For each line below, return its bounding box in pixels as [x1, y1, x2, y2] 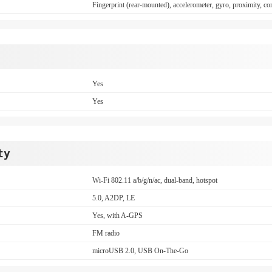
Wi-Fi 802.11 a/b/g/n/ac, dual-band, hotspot [92, 176, 218, 185]
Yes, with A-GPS [92, 211, 143, 220]
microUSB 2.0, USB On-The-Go [92, 246, 189, 255]
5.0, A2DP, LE [92, 194, 135, 202]
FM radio [92, 229, 120, 237]
